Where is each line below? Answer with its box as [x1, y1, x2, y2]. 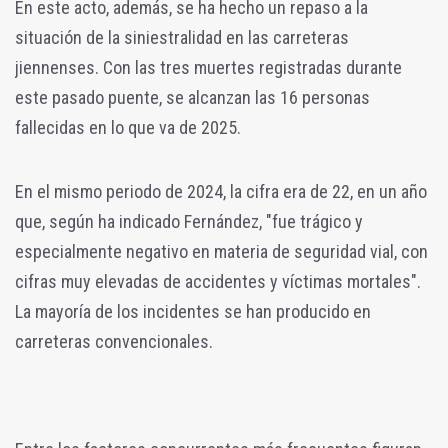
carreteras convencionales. [15, 330, 213, 352]
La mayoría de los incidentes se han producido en [15, 300, 371, 322]
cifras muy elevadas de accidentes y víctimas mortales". [15, 270, 421, 292]
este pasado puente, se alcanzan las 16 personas [15, 86, 370, 108]
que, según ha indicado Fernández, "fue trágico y [15, 210, 363, 232]
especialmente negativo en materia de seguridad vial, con [15, 240, 428, 262]
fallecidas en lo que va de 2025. [15, 116, 241, 138]
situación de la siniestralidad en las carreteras [15, 26, 349, 48]
